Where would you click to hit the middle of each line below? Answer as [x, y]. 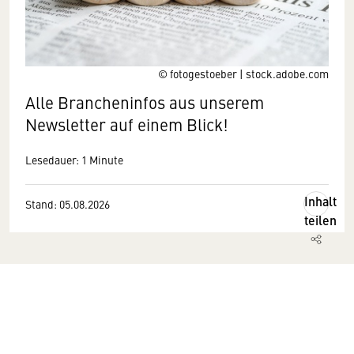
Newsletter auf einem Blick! [127, 124]
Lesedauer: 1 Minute [74, 160]
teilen [320, 220]
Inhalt [320, 201]
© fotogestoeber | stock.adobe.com [243, 73]
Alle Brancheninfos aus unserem [145, 102]
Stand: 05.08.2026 [68, 204]
